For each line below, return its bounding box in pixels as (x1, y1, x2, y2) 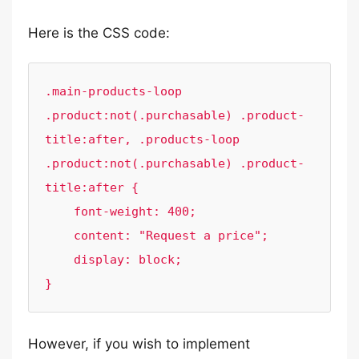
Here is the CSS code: (28, 25, 170, 41)
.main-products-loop (45, 84, 182, 99)
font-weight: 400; (45, 204, 74, 219)
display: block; (45, 252, 74, 267)
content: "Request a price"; (45, 228, 74, 243)
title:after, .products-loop (45, 132, 240, 147)
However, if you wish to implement (28, 336, 250, 352)
